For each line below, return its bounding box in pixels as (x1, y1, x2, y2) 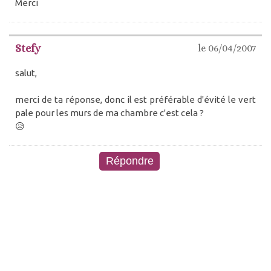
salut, (15, 68, 37, 78)
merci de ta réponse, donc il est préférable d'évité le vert (15, 94, 256, 105)
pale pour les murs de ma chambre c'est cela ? (15, 108, 204, 118)
